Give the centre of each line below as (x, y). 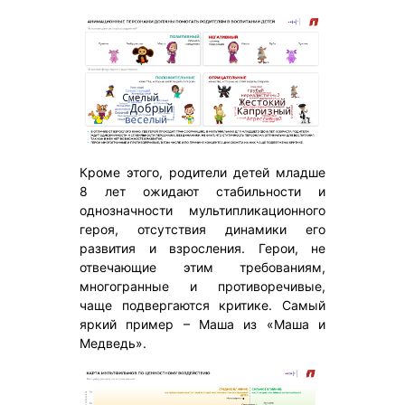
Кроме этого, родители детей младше (202, 172)
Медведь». (113, 343)
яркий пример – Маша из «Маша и (202, 324)
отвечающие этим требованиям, (202, 267)
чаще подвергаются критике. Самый (202, 305)
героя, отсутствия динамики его (202, 229)
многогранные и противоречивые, (202, 286)
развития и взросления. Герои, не (202, 248)
